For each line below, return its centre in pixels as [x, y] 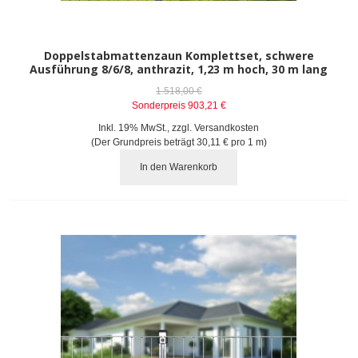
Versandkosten [227, 127]
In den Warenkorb [179, 167]
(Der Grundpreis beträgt [143, 142]
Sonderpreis [158, 105]
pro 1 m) [247, 142]
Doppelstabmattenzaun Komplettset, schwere [179, 55]
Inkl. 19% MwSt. [133, 127]
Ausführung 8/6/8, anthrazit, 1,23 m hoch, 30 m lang [179, 69]
